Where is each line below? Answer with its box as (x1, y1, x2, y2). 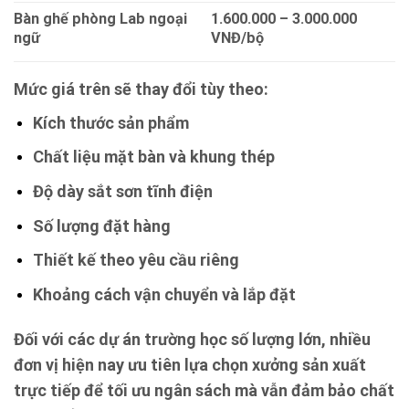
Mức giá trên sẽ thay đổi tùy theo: (14, 79, 268, 99)
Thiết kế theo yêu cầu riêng (32, 250, 239, 270)
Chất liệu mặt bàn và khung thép (32, 147, 275, 167)
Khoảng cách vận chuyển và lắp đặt (32, 284, 296, 304)
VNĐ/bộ (211, 28, 265, 47)
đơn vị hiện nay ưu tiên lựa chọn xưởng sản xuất (14, 354, 366, 374)
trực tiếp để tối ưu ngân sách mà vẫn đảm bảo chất (14, 380, 394, 400)
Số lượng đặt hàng (32, 215, 171, 236)
